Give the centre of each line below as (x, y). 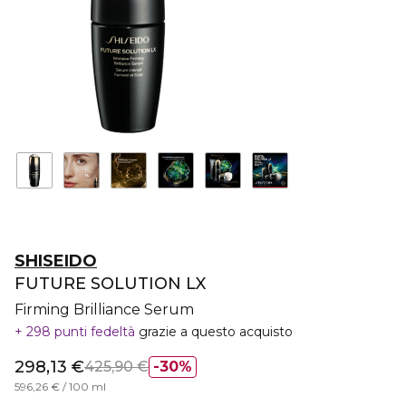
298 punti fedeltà (81, 332)
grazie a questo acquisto (216, 332)
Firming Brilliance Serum (104, 309)
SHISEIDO (56, 261)
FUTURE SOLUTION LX (110, 284)
